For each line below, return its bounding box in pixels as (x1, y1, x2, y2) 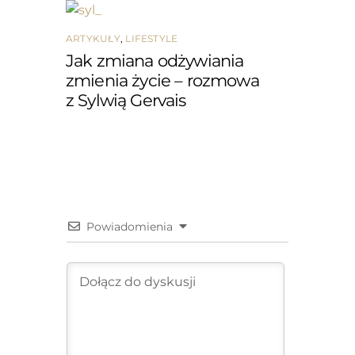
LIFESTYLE (125, 32, 178, 44)
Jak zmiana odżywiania (65, 50, 244, 71)
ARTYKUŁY (65, 32, 120, 44)
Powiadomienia (86, 219, 173, 234)
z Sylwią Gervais (65, 90, 186, 110)
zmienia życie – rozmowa (65, 70, 259, 90)
